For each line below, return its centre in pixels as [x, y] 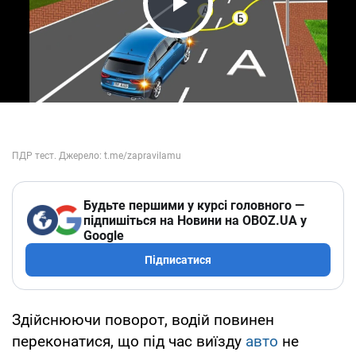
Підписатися [178, 259]
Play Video [222, 33]
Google [104, 235]
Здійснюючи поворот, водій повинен [143, 319]
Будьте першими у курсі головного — [194, 205]
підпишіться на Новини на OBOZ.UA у [195, 220]
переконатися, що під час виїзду [129, 341]
